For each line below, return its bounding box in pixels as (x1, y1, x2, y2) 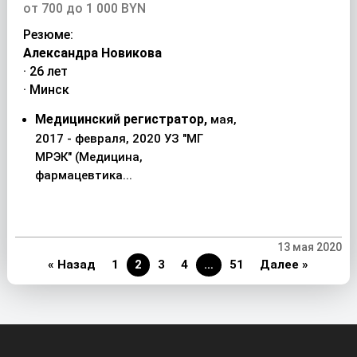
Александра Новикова (22, 45, 162, 61)
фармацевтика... (34, 168, 132, 182)
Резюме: (22, 27, 73, 42)
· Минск (22, 82, 69, 97)
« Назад (48, 257, 96, 272)
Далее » (260, 257, 309, 272)
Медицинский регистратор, (34, 112, 210, 127)
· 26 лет (22, 64, 68, 79)
